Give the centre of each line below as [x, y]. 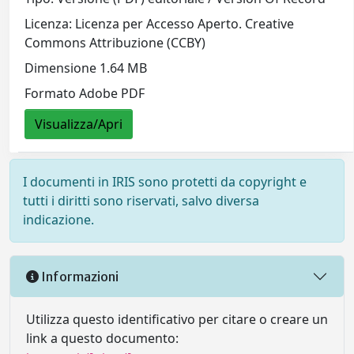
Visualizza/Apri [79, 124]
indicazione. [58, 220]
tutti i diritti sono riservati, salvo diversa [141, 201]
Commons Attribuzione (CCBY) [115, 43]
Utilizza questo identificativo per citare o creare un [177, 319]
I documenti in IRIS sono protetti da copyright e [165, 182]
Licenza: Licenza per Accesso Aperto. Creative [160, 24]
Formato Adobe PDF [85, 94]
